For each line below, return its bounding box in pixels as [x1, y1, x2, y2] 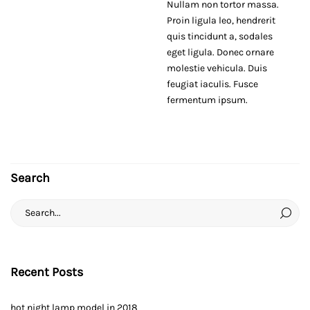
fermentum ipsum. [166, 93, 248, 106]
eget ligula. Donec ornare [166, 46, 274, 58]
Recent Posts [10, 264, 83, 280]
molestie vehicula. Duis [166, 62, 267, 74]
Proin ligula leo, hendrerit [166, 14, 275, 26]
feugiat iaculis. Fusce [166, 77, 258, 90]
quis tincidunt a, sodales [166, 30, 273, 42]
